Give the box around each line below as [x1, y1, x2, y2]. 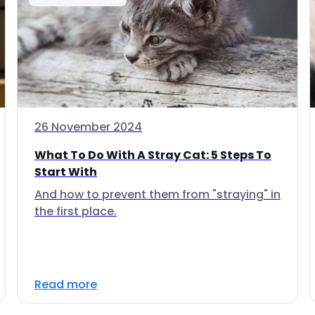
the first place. [34, 203, 117, 219]
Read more [34, 276, 97, 292]
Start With [34, 164, 97, 180]
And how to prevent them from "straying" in [34, 186, 281, 202]
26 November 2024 [34, 119, 142, 135]
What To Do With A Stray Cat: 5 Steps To [34, 147, 271, 163]
